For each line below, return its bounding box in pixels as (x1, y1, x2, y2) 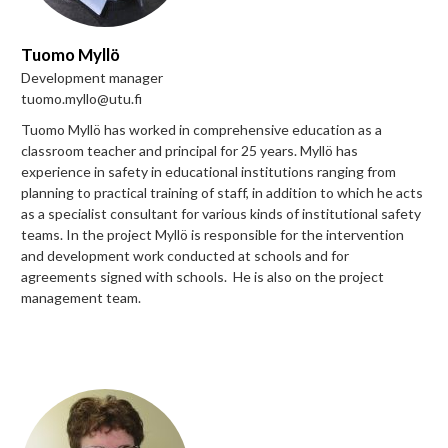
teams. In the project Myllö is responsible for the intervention (21, 225, 404, 243)
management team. (21, 288, 141, 306)
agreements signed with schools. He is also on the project (21, 267, 384, 285)
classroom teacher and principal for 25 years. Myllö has (21, 141, 358, 159)
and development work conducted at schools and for (21, 246, 349, 264)
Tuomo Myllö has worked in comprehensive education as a (21, 120, 382, 138)
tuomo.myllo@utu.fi (21, 89, 142, 107)
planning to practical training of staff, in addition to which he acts (21, 183, 423, 201)
